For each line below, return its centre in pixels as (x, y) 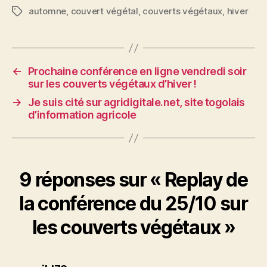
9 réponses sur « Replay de (133, 180)
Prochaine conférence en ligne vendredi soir (137, 71)
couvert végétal (104, 11)
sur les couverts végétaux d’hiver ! (112, 84)
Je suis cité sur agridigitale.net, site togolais (136, 102)
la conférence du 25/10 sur (133, 204)
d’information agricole (82, 115)
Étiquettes (33, 12)
